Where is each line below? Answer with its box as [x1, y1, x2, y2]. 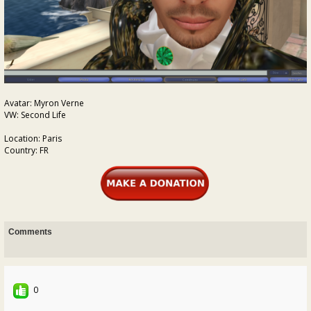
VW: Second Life [4, 109, 66, 121]
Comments [8, 227, 52, 237]
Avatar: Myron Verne [4, 97, 84, 110]
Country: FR [4, 144, 49, 157]
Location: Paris [4, 133, 62, 145]
